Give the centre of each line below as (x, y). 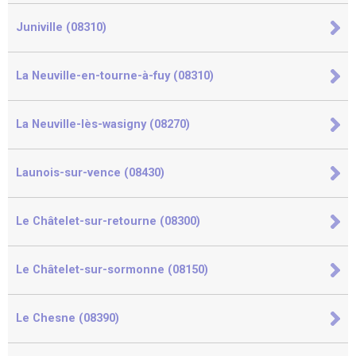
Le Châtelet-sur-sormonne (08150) (112, 270)
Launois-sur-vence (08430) (90, 173)
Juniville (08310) (61, 27)
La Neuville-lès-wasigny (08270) (103, 124)
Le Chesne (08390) (68, 318)
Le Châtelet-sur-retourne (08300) (108, 221)
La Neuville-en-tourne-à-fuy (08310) (115, 76)
